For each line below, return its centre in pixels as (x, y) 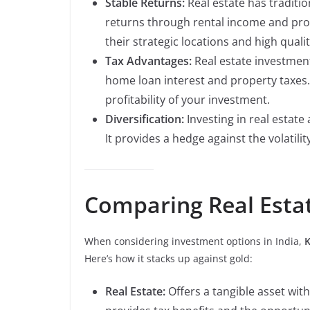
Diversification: (145, 119)
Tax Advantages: (148, 61)
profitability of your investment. (188, 100)
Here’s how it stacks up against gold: (168, 258)
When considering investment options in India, (194, 241)
